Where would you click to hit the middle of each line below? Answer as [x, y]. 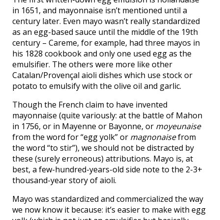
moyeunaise [178, 126]
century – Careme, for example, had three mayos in [106, 43]
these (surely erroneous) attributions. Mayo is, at [103, 159]
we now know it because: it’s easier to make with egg [109, 210]
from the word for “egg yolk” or [71, 137]
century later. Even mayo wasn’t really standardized [106, 21]
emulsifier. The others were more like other [92, 64]
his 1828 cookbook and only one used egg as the [102, 54]
